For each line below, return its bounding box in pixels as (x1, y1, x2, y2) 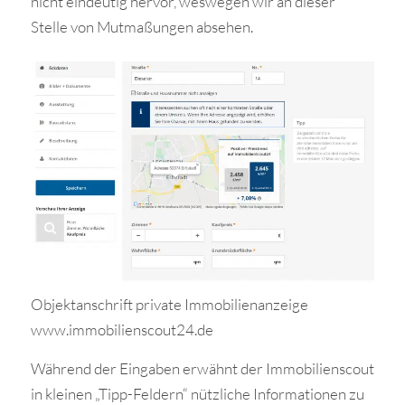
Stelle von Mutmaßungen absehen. (30, 16, 253, 36)
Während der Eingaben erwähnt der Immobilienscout (30, 358, 374, 378)
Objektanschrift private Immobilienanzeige (30, 295, 308, 315)
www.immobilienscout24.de (30, 320, 213, 340)
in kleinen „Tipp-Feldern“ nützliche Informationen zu (30, 383, 364, 403)
